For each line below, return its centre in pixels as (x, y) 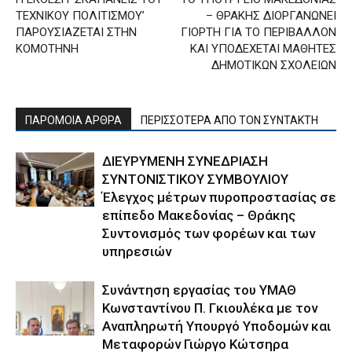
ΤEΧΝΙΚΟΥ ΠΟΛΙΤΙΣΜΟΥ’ (80, 15)
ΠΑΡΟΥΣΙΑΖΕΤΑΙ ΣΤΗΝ (76, 32)
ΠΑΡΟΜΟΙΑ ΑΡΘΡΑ (73, 120)
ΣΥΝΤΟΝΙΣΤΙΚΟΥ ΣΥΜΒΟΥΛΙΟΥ (195, 179)
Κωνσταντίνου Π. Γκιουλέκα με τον (210, 308)
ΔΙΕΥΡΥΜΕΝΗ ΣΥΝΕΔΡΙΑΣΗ (185, 161)
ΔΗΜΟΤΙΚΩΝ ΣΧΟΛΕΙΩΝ (274, 65)
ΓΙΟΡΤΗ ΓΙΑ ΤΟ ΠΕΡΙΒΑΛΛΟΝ (258, 32)
